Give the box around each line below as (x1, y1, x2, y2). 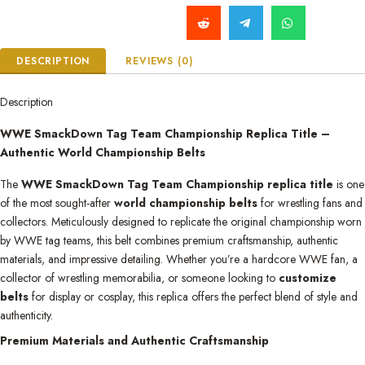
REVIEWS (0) (125, 54, 193, 68)
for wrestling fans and (257, 194, 363, 211)
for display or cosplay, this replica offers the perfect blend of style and (29, 288, 358, 305)
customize (279, 269, 336, 286)
